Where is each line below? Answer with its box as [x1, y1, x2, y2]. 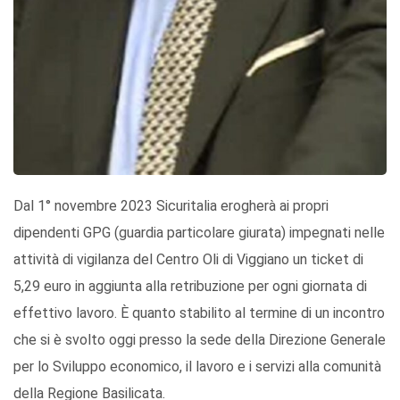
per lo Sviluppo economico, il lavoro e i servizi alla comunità [13, 357, 381, 375]
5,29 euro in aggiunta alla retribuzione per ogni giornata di [13, 277, 367, 295]
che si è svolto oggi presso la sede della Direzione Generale [13, 330, 386, 348]
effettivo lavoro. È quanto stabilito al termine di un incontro [13, 304, 385, 321]
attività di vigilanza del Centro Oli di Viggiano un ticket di [13, 250, 363, 268]
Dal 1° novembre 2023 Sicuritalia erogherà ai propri [13, 196, 329, 214]
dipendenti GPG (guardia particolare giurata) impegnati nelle [13, 223, 385, 241]
